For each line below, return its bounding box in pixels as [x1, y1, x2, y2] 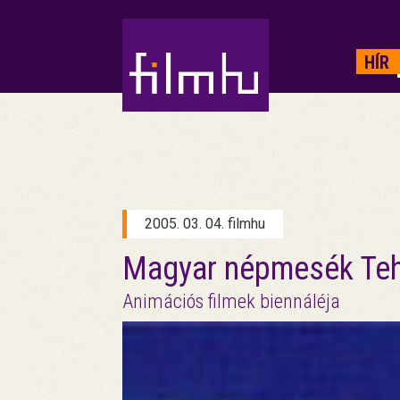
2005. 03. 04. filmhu [145, 215, 265, 232]
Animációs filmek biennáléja [122, 290, 340, 312]
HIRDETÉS [151, 20, 163, 70]
